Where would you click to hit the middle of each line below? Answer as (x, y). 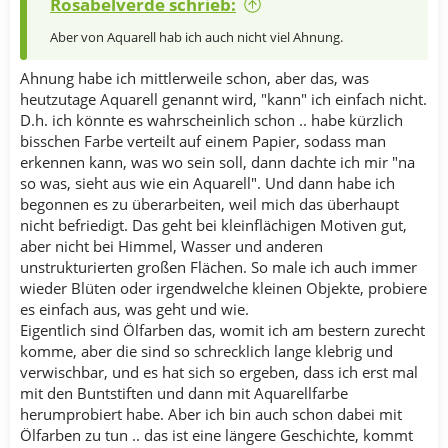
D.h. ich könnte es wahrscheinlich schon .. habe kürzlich (211, 119)
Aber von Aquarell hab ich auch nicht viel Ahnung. (196, 37)
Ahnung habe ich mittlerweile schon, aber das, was (194, 77)
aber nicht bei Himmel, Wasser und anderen (171, 245)
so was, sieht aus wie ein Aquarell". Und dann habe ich (207, 182)
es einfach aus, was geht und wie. (134, 308)
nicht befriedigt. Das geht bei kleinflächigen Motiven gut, (213, 224)
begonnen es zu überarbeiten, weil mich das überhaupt (209, 203)
